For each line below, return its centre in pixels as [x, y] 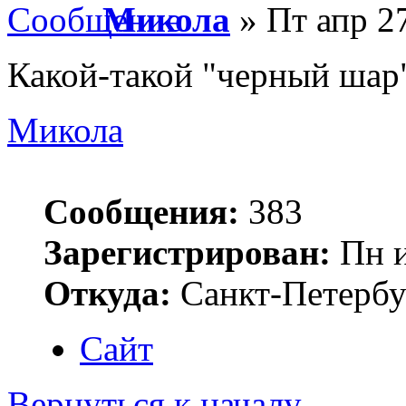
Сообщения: [141, 211]
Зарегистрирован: [187, 252]
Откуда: [107, 293]
